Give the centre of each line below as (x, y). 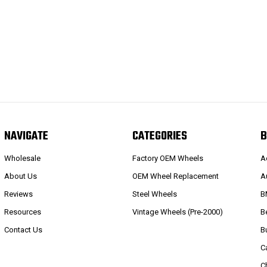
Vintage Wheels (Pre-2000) (178, 212)
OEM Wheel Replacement (176, 176)
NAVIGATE (26, 136)
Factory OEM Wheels (168, 158)
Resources (22, 212)
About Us (20, 176)
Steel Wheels (155, 194)
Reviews (18, 194)
